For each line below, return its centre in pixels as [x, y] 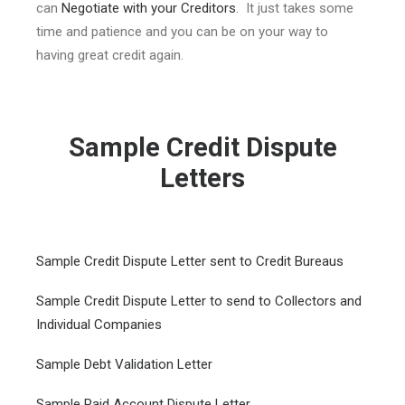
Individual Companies [99, 325]
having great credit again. [110, 55]
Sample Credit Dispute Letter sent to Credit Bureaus [190, 261]
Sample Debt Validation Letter [124, 364]
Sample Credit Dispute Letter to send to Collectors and [199, 301]
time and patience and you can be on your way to [182, 32]
